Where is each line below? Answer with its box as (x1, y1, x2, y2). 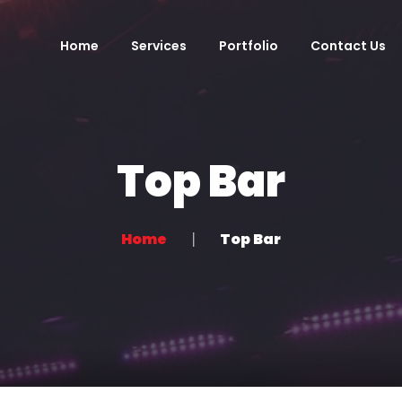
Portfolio (218, 36, 278, 55)
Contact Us (310, 36, 386, 55)
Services (130, 36, 187, 55)
